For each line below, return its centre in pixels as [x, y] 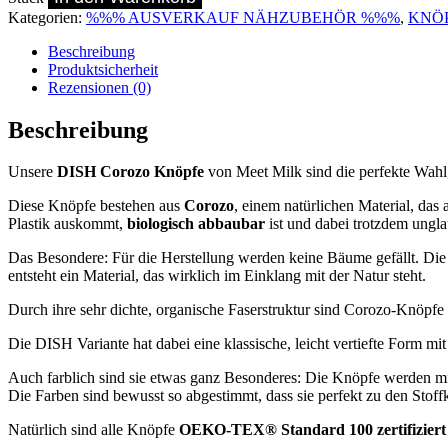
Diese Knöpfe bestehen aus [96, 206]
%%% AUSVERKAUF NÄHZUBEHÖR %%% [243, 17]
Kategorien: [47, 17]
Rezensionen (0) [99, 87]
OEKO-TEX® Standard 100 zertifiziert [312, 430]
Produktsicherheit [103, 69]
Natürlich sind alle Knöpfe [93, 430]
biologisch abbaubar [196, 224]
